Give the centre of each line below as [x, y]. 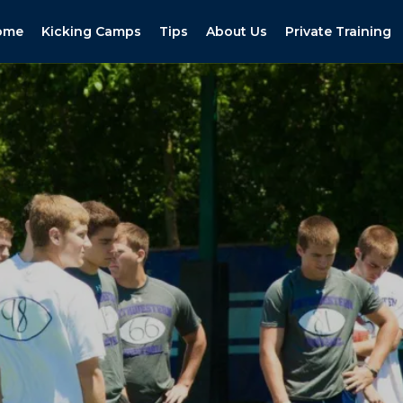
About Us [237, 31]
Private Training [338, 31]
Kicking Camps [91, 31]
